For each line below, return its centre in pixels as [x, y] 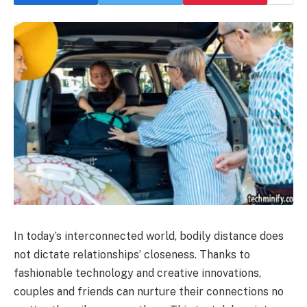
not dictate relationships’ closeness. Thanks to [132, 254]
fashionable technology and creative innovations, [137, 273]
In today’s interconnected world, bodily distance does [149, 236]
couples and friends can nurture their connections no [149, 291]
